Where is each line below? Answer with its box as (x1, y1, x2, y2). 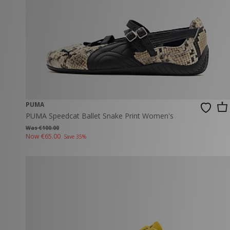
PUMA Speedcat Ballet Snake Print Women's (26, 111, 174, 121)
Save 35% (63, 133, 86, 141)
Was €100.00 (26, 124, 59, 132)
